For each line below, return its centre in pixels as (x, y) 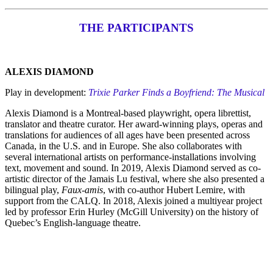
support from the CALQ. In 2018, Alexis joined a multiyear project (133, 201)
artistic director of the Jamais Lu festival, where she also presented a (135, 179)
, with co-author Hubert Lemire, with (174, 190)
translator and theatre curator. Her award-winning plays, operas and (134, 124)
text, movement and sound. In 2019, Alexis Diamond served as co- (133, 168)
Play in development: (47, 93)
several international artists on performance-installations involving (130, 157)
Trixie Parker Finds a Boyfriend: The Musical (176, 93)
